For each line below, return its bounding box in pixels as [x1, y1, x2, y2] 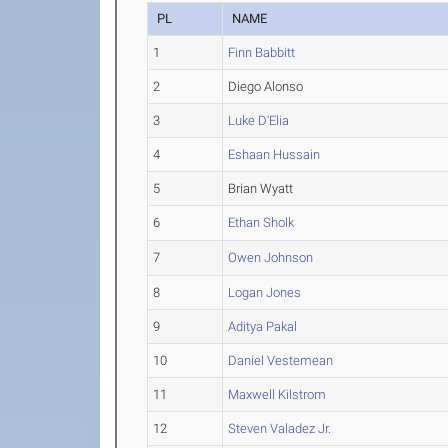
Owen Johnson [228, 250, 314, 265]
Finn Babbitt [228, 45, 296, 60]
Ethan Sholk [228, 215, 295, 230]
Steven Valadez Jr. [228, 421, 332, 436]
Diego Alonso [228, 79, 304, 94]
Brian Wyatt [228, 181, 294, 196]
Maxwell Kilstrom [228, 387, 327, 402]
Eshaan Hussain [228, 147, 321, 162]
